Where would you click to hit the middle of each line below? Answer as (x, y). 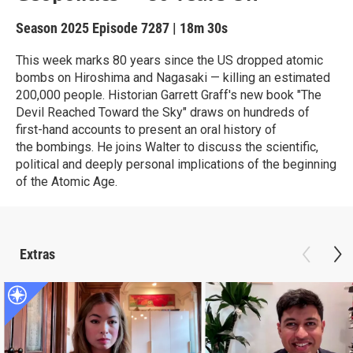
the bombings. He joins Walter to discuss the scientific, (167, 147)
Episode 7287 (131, 28)
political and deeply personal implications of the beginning (176, 164)
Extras (37, 254)
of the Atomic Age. (67, 182)
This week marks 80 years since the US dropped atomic (169, 60)
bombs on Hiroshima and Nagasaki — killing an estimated (173, 78)
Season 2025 (54, 28)
